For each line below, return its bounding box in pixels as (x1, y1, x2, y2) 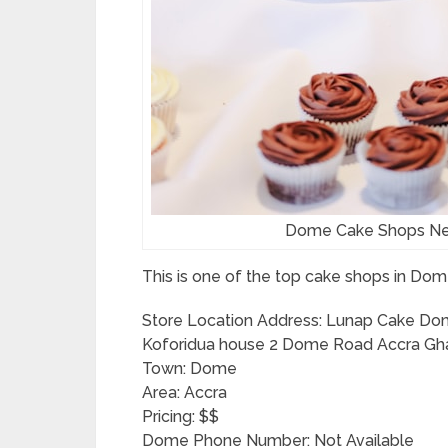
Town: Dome (142, 359, 237, 378)
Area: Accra (142, 383, 227, 402)
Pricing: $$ (142, 407, 219, 426)
